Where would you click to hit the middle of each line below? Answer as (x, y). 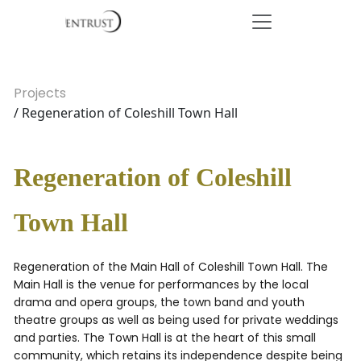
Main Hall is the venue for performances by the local (161, 284)
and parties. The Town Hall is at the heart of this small (165, 338)
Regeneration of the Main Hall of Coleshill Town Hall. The (171, 267)
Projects (40, 93)
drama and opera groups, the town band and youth (159, 302)
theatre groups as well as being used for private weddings (176, 320)
